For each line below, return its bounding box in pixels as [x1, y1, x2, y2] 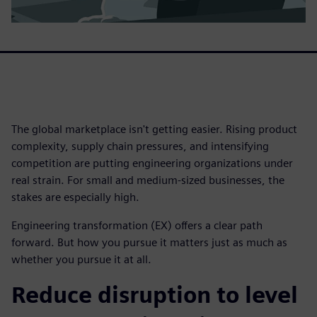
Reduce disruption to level [11, 281, 298, 309]
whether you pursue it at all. [11, 253, 151, 266]
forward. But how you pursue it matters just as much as [11, 236, 287, 249]
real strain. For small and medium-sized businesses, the [11, 173, 284, 187]
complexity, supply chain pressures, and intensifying [11, 139, 269, 153]
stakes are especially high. [11, 190, 139, 204]
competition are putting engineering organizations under [11, 156, 293, 170]
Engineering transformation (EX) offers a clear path [11, 219, 263, 232]
